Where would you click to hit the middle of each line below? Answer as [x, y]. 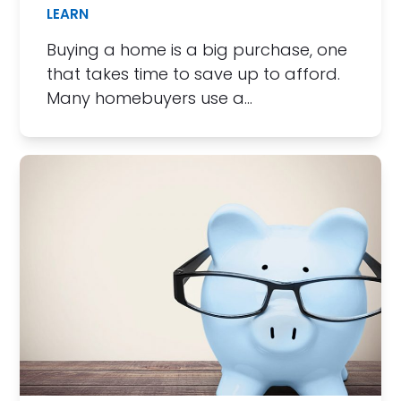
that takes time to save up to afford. [194, 73]
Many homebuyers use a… [150, 98]
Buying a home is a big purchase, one [197, 49]
